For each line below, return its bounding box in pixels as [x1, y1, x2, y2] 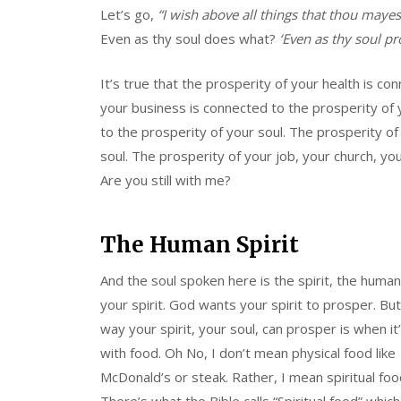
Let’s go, [100, 5, 158, 23]
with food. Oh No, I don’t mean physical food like [100, 344, 396, 362]
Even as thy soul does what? [100, 30, 279, 47]
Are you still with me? [100, 170, 231, 189]
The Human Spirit [100, 231, 299, 259]
